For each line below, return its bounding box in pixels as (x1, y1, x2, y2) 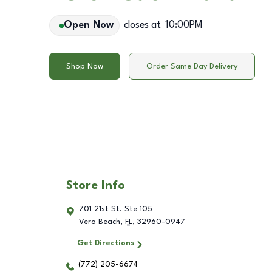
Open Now (63, 21, 114, 30)
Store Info (66, 180, 125, 192)
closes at (123, 21, 161, 30)
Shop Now (66, 62, 103, 70)
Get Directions (76, 239, 134, 248)
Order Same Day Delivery (146, 62, 237, 70)
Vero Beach (79, 218, 120, 226)
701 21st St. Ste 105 (79, 205, 152, 214)
